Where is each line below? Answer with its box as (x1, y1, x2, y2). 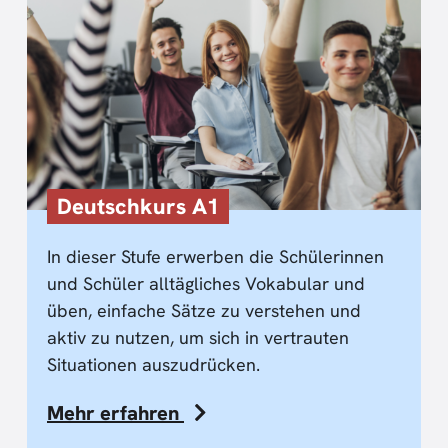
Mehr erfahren (47, 399, 184, 426)
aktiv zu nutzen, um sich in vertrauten (47, 325, 349, 349)
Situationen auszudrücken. (47, 352, 260, 376)
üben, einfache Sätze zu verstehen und (47, 298, 361, 322)
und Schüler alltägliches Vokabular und (47, 271, 365, 295)
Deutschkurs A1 (57, 191, 219, 221)
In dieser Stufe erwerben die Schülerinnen (47, 244, 384, 268)
